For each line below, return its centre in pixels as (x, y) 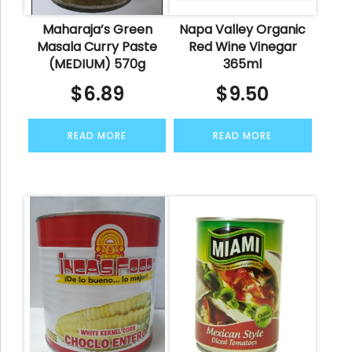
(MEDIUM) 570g (97, 64)
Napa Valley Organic (243, 29)
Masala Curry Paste (97, 46)
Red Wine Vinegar (242, 46)
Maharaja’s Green (97, 29)
